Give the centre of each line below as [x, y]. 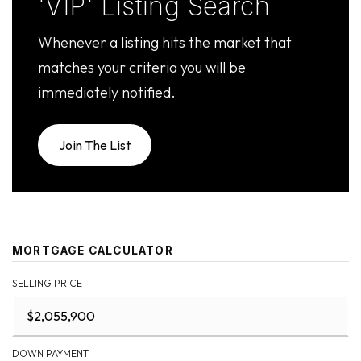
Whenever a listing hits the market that [165, 42]
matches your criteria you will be [142, 67]
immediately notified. [107, 92]
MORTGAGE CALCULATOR [93, 251]
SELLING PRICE [47, 283]
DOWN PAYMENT [50, 353]
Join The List [95, 145]
